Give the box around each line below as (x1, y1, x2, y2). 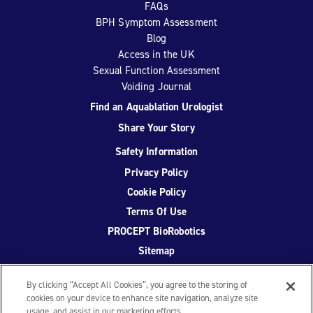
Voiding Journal (121, 80, 192, 94)
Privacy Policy (124, 166, 189, 180)
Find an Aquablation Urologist (89, 100, 224, 114)
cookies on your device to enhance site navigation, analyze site (27, 292, 259, 303)
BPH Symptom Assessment (96, 15, 217, 29)
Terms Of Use (126, 205, 187, 219)
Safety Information (115, 145, 198, 159)
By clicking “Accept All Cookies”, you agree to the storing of (27, 279, 248, 290)
